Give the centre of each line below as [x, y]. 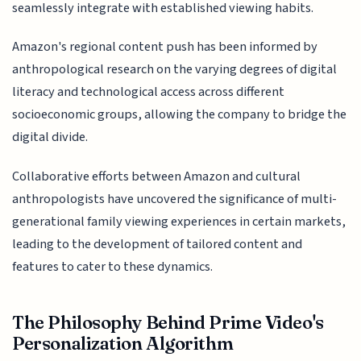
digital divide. [50, 137]
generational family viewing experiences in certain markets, [179, 221]
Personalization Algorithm [123, 344]
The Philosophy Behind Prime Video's [168, 323]
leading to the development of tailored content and [158, 244]
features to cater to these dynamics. [113, 266]
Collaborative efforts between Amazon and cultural [157, 176]
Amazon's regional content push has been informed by [165, 47]
